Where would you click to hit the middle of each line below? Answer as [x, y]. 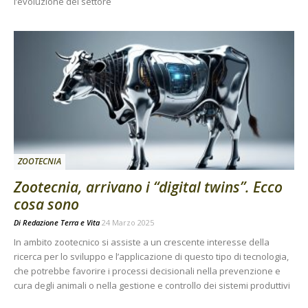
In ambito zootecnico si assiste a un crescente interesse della [142, 242]
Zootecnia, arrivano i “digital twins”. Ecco [148, 187]
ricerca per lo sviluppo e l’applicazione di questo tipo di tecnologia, [151, 256]
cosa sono [46, 204]
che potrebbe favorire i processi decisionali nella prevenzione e [147, 271]
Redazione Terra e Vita [61, 222]
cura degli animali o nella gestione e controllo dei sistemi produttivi [152, 285]
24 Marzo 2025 [128, 222]
